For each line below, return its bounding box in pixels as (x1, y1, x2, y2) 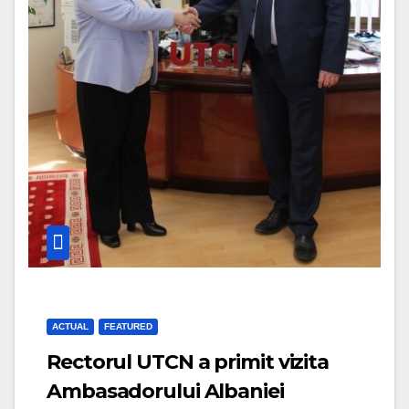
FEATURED (104, 320, 152, 331)
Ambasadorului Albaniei (47, 378, 284, 404)
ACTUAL (52, 320, 89, 331)
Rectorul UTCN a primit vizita (47, 349, 330, 374)
